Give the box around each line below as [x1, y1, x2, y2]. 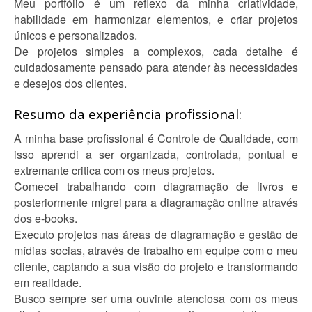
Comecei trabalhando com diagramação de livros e [14, 178, 298, 194]
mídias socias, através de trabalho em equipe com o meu [14, 242, 298, 258]
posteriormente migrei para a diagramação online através [14, 194, 298, 210]
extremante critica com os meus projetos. [14, 162, 214, 178]
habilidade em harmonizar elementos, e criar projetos [14, 11, 298, 27]
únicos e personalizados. [14, 27, 137, 43]
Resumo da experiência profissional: [14, 105, 242, 123]
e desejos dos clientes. [14, 75, 127, 91]
